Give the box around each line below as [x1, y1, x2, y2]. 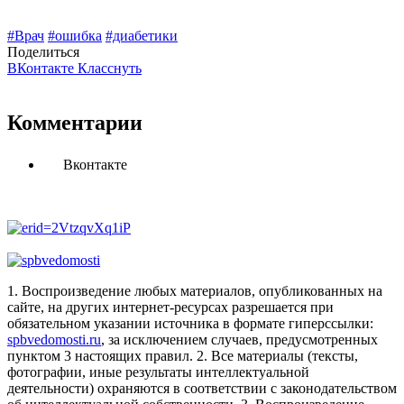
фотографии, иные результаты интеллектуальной [7, 364, 309, 381]
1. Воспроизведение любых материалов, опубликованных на [7, 283, 382, 299]
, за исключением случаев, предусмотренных [101, 332, 378, 348]
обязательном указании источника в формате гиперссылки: [7, 316, 373, 332]
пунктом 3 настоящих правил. [7, 348, 193, 364]
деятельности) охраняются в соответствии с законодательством [7, 381, 397, 397]
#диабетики [106, 28, 178, 44]
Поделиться [7, 44, 79, 60]
